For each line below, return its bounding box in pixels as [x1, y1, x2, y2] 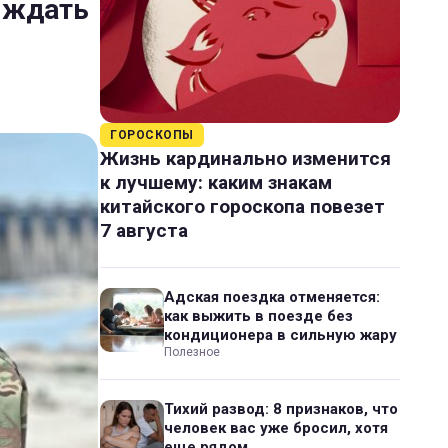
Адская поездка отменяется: [164, 288, 380, 306]
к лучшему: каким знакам [100, 171, 332, 194]
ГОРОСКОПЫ [110, 128, 194, 142]
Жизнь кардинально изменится [100, 147, 391, 170]
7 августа [100, 219, 188, 242]
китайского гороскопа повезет [100, 195, 385, 218]
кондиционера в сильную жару [164, 326, 397, 344]
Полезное [164, 345, 220, 359]
